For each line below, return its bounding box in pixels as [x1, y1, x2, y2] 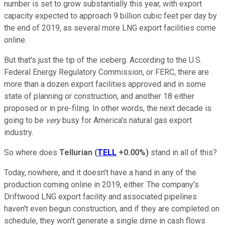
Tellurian [59, 147, 94, 157]
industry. [4, 127, 35, 137]
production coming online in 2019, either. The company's [4, 179, 199, 189]
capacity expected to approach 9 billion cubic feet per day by [4, 11, 217, 21]
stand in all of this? [149, 147, 217, 157]
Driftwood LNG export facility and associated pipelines [4, 191, 197, 201]
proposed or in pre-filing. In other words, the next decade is [4, 103, 211, 113]
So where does [4, 147, 59, 157]
